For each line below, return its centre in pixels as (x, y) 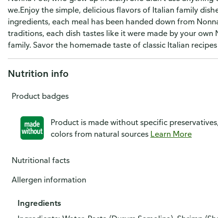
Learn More (171, 134)
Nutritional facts (41, 160)
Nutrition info (38, 73)
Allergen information (49, 180)
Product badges (40, 96)
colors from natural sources (100, 134)
